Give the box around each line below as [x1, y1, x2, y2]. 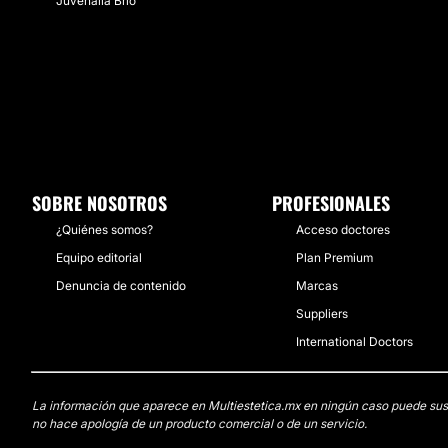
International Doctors [296, 334, 414, 349]
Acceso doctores [296, 222, 391, 237]
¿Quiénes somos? [56, 222, 153, 237]
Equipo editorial [56, 250, 142, 265]
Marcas [296, 278, 339, 293]
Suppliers [296, 306, 349, 321]
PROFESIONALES [272, 190, 391, 216]
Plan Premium [296, 250, 374, 265]
